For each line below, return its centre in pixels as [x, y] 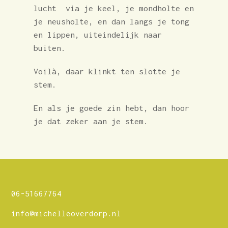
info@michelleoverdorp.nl [66, 213]
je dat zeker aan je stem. [93, 121]
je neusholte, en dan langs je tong [111, 21]
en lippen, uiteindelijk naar [97, 34]
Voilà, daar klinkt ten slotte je [107, 71]
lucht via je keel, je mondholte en [113, 8]
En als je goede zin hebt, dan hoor [111, 108]
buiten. [49, 48]
